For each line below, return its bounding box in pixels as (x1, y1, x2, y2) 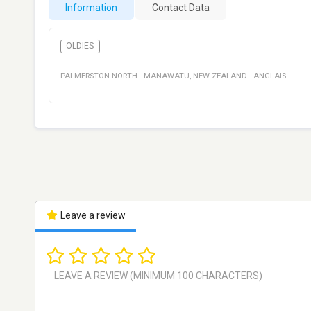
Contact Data (152, 2, 210, 13)
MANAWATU (144, 72, 190, 81)
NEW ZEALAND (193, 72, 247, 81)
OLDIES (66, 41, 94, 51)
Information (65, 2, 117, 13)
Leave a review (58, 210, 126, 221)
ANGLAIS (253, 72, 286, 81)
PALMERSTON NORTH (60, 72, 137, 81)
